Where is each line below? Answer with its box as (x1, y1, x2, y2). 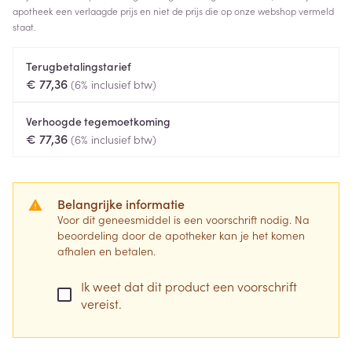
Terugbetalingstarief (26, 58, 131, 74)
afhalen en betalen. (57, 243, 156, 258)
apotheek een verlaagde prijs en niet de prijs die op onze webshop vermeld (13, 4, 334, 17)
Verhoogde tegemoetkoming (26, 113, 170, 129)
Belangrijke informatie (57, 195, 185, 212)
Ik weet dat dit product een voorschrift (81, 277, 297, 295)
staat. (13, 20, 36, 33)
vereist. (81, 295, 122, 312)
